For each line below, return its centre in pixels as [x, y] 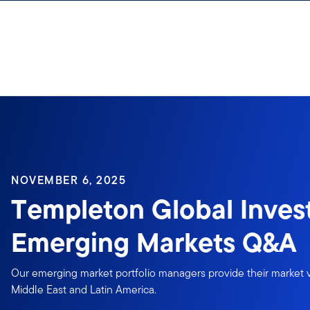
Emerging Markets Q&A [154, 243]
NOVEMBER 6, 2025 [69, 180]
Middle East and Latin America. [84, 290]
